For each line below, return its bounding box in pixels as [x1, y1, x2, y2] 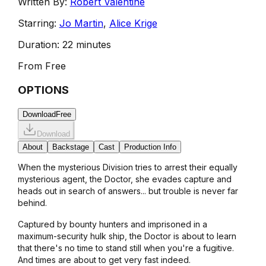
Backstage [52, 142, 89, 152]
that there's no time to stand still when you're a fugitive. [17, 243, 234, 254]
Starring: [17, 17, 56, 29]
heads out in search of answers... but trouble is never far [17, 186, 238, 197]
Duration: [17, 38, 59, 50]
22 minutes [62, 38, 111, 50]
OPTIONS [17, 83, 69, 97]
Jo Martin [59, 17, 103, 29]
